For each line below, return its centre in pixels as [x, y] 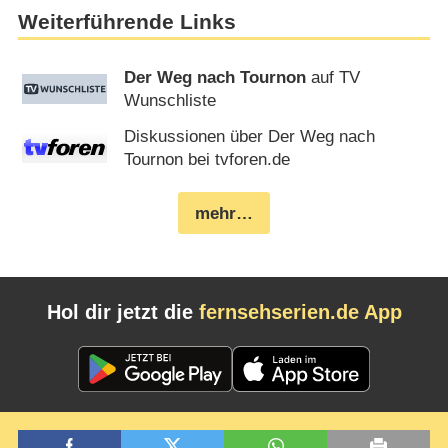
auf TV [333, 77]
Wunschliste [170, 100]
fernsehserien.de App [300, 311]
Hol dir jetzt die [122, 311]
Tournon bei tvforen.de [207, 159]
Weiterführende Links [126, 22]
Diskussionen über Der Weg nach [250, 136]
